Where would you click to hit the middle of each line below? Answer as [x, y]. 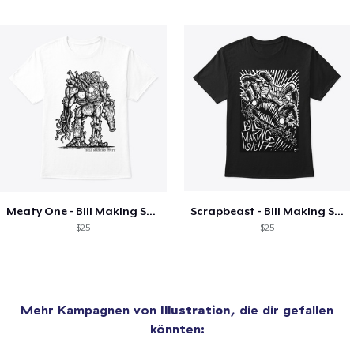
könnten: [177, 328]
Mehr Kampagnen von [90, 309]
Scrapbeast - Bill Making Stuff [339, 211]
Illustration [196, 309]
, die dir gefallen [282, 309]
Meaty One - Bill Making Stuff [151, 211]
